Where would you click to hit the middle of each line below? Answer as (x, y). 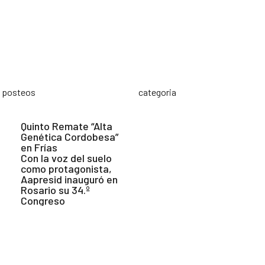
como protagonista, (67, 169)
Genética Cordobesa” (70, 137)
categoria (157, 92)
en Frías (39, 147)
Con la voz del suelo (67, 158)
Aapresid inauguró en (70, 179)
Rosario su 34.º (56, 190)
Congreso (43, 201)
